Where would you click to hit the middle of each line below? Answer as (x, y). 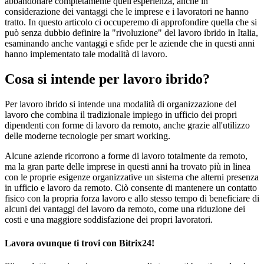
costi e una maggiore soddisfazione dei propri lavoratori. (109, 220)
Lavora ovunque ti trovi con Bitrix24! (80, 243)
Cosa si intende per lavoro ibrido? (107, 79)
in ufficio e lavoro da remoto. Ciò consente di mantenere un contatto (131, 188)
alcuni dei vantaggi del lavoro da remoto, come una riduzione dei (125, 209)
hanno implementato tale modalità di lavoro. (86, 54)
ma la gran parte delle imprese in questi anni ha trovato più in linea (128, 167)
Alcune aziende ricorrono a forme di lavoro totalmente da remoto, (126, 156)
